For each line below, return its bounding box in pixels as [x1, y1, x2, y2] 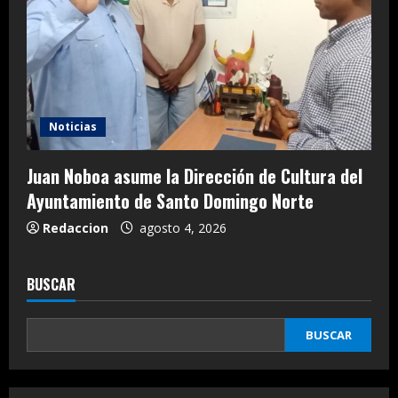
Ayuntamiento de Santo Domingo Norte [27, 187, 314, 214]
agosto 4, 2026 [136, 219, 227, 236]
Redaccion [43, 219, 108, 236]
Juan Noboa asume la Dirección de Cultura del [27, 162, 362, 189]
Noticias [49, 118, 97, 134]
